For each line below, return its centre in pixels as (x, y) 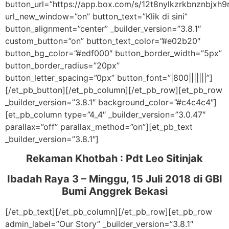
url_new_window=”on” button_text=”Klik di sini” (96, 16)
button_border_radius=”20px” (62, 65)
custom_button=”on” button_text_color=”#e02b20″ (103, 41)
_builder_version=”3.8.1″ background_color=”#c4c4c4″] (111, 102)
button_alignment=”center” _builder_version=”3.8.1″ (103, 29)
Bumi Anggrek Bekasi (114, 191)
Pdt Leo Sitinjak (164, 159)
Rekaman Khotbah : (76, 159)
